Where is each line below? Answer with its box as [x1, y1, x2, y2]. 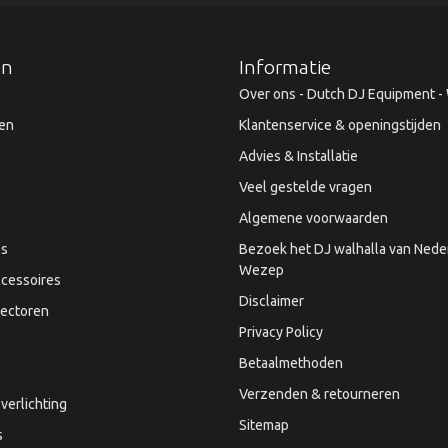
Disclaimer [239, 292, 304, 309]
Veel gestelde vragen [239, 178, 372, 195]
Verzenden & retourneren [239, 385, 400, 402]
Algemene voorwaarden [239, 209, 388, 226]
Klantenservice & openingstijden [239, 116, 441, 133]
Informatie [239, 55, 331, 78]
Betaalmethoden [239, 354, 343, 371]
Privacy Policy [239, 323, 323, 340]
